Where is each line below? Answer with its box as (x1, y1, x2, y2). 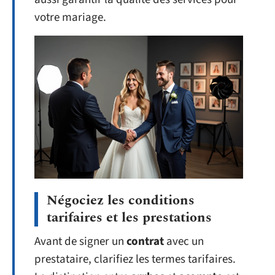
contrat (126, 233, 164, 250)
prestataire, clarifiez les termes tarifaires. (34, 251, 236, 268)
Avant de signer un (34, 233, 126, 250)
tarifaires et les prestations (47, 207, 212, 228)
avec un (164, 233, 204, 250)
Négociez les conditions (47, 190, 195, 211)
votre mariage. (34, 9, 106, 26)
